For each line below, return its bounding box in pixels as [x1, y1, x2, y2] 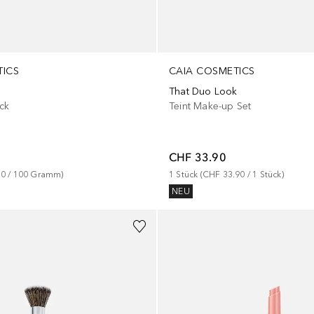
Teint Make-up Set [168, 100, 252, 113]
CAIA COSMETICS [168, 65, 255, 78]
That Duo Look [168, 86, 238, 98]
